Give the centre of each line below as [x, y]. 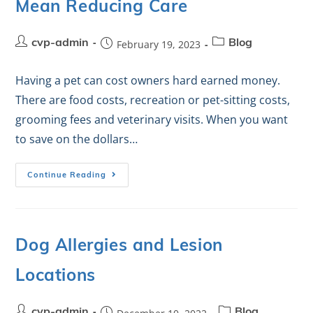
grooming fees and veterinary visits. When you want [152, 119]
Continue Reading [67, 176]
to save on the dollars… [77, 139]
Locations [56, 277]
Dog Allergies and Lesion [119, 247]
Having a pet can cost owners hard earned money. [148, 80]
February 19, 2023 [159, 44]
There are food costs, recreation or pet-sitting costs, [153, 100]
